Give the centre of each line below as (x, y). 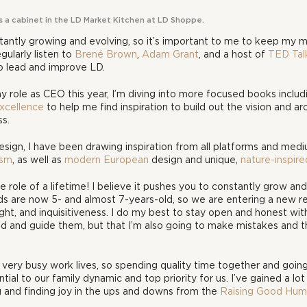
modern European (107, 159)
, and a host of (233, 54)
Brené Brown (106, 54)
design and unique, (195, 159)
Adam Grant (170, 54)
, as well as (38, 159)
